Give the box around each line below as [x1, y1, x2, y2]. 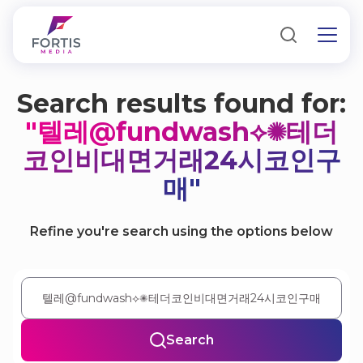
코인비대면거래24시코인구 [22, 144, 341, 176]
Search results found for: [17, 88, 346, 119]
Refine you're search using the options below [30, 224, 333, 239]
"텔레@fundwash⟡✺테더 [25, 116, 338, 147]
